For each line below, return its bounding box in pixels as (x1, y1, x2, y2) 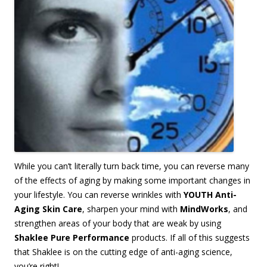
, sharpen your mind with (82, 203, 180, 215)
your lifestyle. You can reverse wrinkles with (14, 189, 184, 201)
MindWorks (180, 203, 228, 215)
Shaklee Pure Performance (14, 232, 129, 244)
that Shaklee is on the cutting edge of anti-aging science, (14, 246, 232, 258)
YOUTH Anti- (184, 189, 237, 201)
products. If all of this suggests (129, 232, 250, 244)
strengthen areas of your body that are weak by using (14, 218, 221, 229)
